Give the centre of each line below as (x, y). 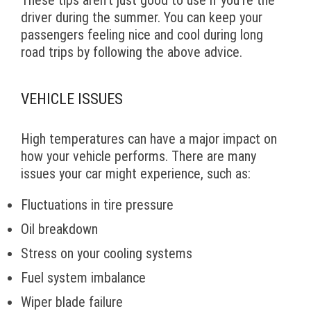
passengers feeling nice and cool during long (142, 35)
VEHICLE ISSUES (72, 99)
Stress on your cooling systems (107, 254)
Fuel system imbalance (83, 278)
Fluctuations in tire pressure (97, 205)
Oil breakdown (59, 229)
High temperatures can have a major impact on (149, 139)
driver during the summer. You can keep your (142, 18)
